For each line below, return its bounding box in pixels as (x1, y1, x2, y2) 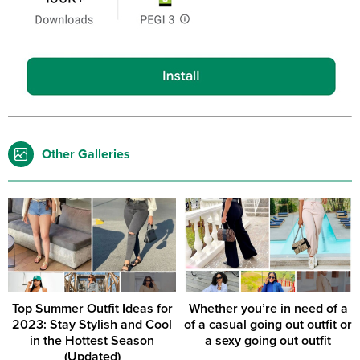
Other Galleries (42, 146, 130, 162)
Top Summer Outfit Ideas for (11, 300, 173, 317)
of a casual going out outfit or (184, 316, 352, 333)
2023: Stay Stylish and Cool (12, 316, 172, 333)
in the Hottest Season (30, 332, 154, 349)
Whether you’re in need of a (188, 300, 348, 317)
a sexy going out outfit (205, 332, 331, 349)
